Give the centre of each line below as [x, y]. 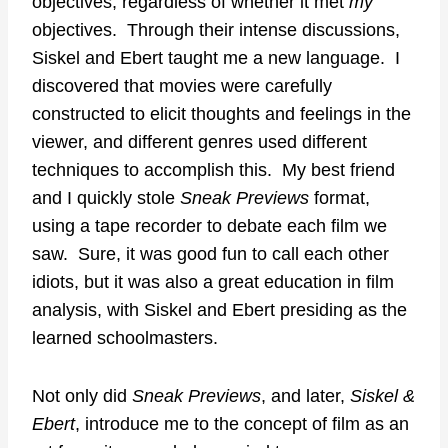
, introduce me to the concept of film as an [242, 423]
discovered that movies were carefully [182, 85]
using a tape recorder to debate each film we [209, 225]
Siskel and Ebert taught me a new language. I [216, 57]
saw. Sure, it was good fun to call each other [210, 253]
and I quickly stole [106, 197]
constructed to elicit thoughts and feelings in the [221, 113]
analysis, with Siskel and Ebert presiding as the [219, 309]
